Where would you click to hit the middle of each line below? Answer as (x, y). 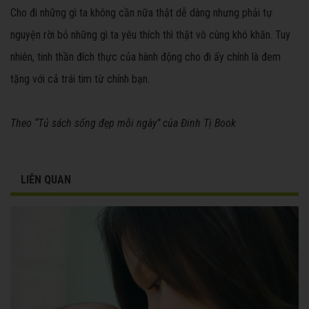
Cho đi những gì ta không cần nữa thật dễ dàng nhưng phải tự (141, 13)
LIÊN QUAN (46, 180)
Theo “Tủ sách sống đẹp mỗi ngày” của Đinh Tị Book (123, 123)
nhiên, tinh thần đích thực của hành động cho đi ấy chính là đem (146, 57)
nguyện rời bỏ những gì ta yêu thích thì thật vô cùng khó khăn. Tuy (150, 35)
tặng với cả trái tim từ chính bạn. (80, 79)
